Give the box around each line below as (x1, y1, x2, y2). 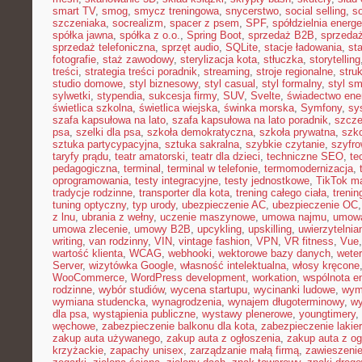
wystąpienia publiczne (93, 308, 196, 320)
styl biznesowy (129, 78, 198, 90)
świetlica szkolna (53, 102, 133, 114)
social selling (285, 5, 346, 17)
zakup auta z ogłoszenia (166, 332, 280, 344)
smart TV (53, 5, 95, 17)
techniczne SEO (267, 150, 343, 162)
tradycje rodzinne (53, 187, 133, 199)
